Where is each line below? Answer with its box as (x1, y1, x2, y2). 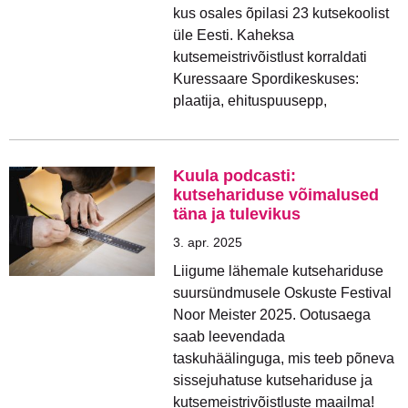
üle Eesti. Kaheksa (173, 27, 294, 43)
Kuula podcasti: (173, 167, 296, 185)
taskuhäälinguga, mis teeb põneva (173, 351, 394, 366)
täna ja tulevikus (173, 205, 301, 223)
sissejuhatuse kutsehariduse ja (173, 372, 372, 388)
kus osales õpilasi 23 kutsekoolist (173, 5, 389, 21)
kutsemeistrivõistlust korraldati (173, 49, 367, 65)
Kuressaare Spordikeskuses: (173, 71, 359, 87)
